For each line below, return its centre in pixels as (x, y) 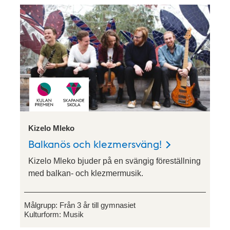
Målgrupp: (42, 205)
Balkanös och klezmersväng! (95, 144)
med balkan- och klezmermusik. (86, 174)
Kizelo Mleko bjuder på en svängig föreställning (114, 161)
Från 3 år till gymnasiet (98, 205)
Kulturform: (44, 215)
